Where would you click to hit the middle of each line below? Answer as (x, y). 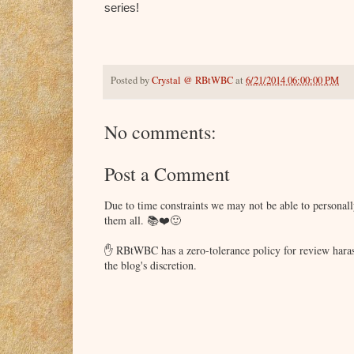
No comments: (160, 132)
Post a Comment (167, 173)
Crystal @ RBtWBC (192, 81)
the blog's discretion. (151, 265)
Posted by (131, 81)
